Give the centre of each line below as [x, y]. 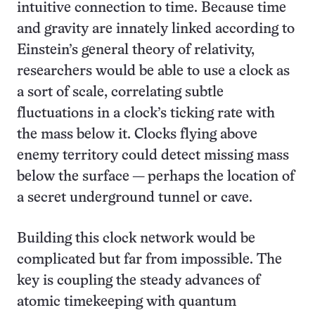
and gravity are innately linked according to [156, 29]
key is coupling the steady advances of [139, 281]
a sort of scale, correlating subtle [120, 92]
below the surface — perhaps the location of [156, 176]
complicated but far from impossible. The [149, 259]
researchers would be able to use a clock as [153, 71]
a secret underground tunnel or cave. [135, 198]
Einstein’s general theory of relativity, [136, 50]
